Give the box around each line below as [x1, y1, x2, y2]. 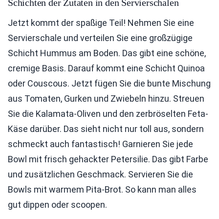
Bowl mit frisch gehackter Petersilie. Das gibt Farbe [8, 154, 208, 164]
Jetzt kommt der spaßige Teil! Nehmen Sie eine [8, 18, 194, 28]
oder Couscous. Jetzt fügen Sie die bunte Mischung [8, 78, 211, 88]
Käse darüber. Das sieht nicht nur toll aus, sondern [8, 124, 204, 134]
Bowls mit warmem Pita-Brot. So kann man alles [8, 184, 197, 195]
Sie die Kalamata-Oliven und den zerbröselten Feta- [8, 109, 208, 119]
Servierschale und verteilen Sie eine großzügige [8, 33, 193, 43]
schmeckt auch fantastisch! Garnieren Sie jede [8, 139, 193, 149]
